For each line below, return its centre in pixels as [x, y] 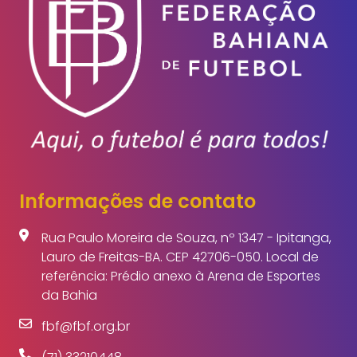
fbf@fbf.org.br [86, 319]
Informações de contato [137, 194]
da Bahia [69, 288]
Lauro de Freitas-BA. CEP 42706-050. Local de [180, 249]
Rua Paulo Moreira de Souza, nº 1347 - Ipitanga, [186, 230]
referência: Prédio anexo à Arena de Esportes [181, 269]
